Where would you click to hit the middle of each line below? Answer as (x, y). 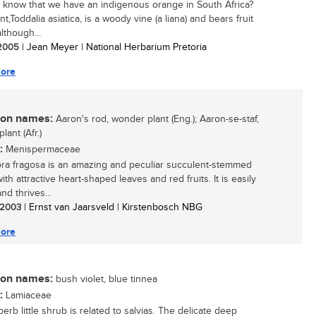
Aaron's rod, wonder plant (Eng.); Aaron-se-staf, (156, 119)
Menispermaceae (42, 150)
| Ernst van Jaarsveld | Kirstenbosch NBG (112, 207)
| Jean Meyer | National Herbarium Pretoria (113, 47)
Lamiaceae (27, 296)
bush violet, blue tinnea (105, 279)
